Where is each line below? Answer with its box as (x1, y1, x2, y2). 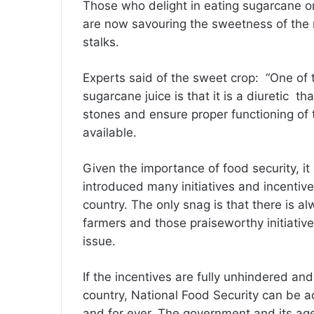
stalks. (83, 35, 123, 50)
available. (83, 125, 140, 140)
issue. (83, 234, 119, 249)
